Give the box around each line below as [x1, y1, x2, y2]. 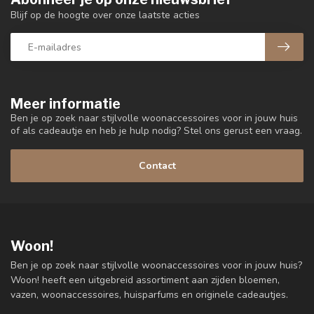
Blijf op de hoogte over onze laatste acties [11, 8, 200, 22]
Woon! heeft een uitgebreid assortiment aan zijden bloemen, [11, 273, 280, 287]
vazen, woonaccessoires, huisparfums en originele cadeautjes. [11, 287, 288, 301]
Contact [138, 158, 176, 172]
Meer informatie [11, 95, 121, 113]
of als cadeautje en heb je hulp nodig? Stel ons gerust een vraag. [11, 124, 302, 138]
